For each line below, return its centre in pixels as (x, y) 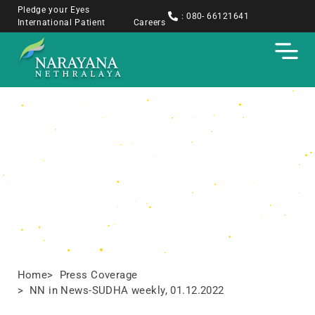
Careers (149, 22)
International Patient (62, 22)
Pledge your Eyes (53, 10)
